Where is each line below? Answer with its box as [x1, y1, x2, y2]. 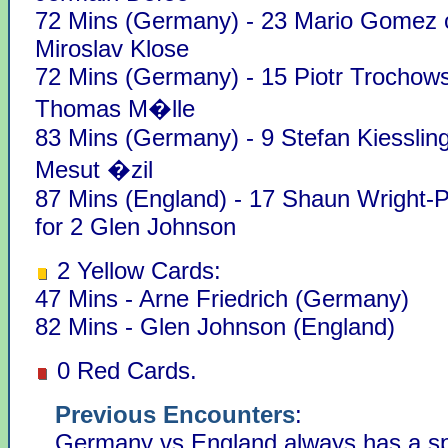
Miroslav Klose [35, 34, 189, 62]
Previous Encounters [55, 400, 295, 428]
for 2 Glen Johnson [35, 212, 236, 240]
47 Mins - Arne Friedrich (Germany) [35, 284, 409, 312]
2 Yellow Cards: [50, 256, 221, 284]
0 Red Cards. [50, 356, 197, 384]
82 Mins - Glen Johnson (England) [35, 312, 395, 340]
